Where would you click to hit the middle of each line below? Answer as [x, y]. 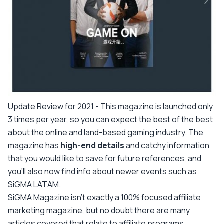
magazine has [34, 145]
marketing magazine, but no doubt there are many [99, 210]
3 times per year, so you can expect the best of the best [110, 119]
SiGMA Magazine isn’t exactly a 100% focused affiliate [104, 197]
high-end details [93, 145]
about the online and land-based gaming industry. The [106, 132]
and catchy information [168, 145]
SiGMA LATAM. [34, 184]
